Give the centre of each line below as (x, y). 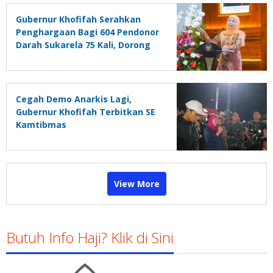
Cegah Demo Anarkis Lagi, (74, 99)
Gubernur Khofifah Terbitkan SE (86, 112)
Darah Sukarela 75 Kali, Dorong (83, 44)
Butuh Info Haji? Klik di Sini (90, 237)
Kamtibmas (41, 124)
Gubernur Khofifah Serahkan (78, 19)
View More (136, 183)
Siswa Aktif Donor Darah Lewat (84, 57)
